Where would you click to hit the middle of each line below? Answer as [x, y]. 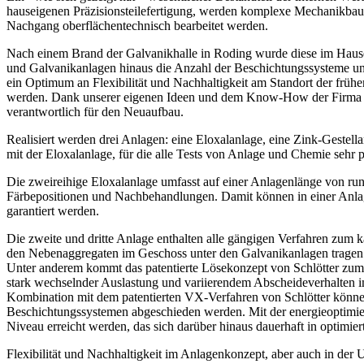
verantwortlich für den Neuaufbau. [95, 112]
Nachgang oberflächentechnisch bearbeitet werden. [137, 26]
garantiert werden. [53, 211]
